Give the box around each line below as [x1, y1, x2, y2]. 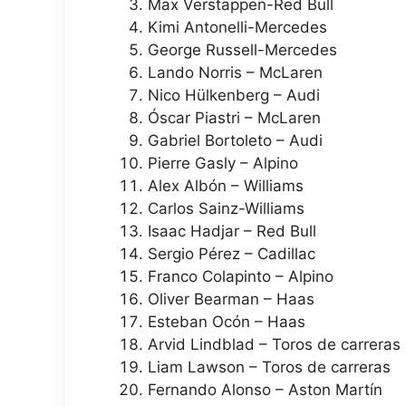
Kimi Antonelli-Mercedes [148, 18, 327, 37]
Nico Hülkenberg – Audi [148, 86, 320, 105]
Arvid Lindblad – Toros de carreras [148, 335, 401, 354]
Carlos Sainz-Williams [148, 199, 304, 218]
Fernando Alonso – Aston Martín [148, 381, 382, 400]
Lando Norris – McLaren [148, 63, 323, 82]
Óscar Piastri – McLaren [148, 109, 321, 128]
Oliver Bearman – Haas [148, 290, 314, 309]
